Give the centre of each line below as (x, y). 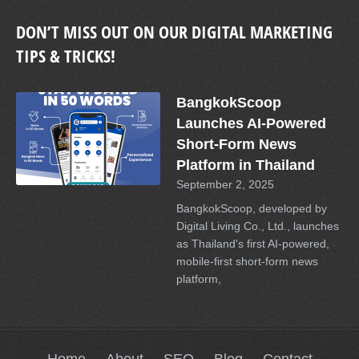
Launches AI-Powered (251, 123)
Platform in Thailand (246, 165)
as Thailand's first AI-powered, (253, 244)
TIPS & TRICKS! (66, 56)
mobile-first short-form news (247, 261)
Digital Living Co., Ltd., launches (258, 226)
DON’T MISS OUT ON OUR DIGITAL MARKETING (174, 32)
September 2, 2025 (225, 184)
